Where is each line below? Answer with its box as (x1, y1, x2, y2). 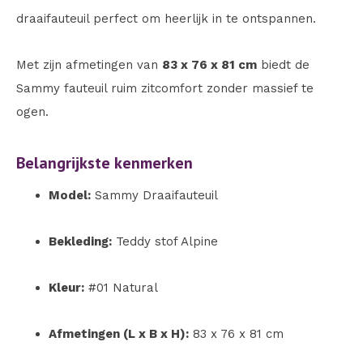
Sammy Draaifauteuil (91, 188, 218, 203)
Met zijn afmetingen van (16, 58, 162, 72)
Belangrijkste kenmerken (16, 152, 193, 173)
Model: (49, 188, 91, 203)
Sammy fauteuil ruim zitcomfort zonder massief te (16, 81, 314, 96)
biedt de (257, 58, 310, 72)
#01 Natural (84, 280, 158, 295)
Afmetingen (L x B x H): (49, 327, 189, 341)
